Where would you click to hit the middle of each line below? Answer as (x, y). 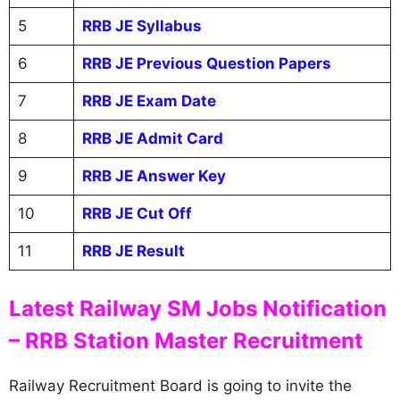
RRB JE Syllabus (142, 25)
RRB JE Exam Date (149, 100)
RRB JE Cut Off (137, 213)
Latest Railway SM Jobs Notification (198, 308)
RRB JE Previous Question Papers (206, 63)
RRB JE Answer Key (154, 175)
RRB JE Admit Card (152, 138)
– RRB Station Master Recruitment (186, 341)
